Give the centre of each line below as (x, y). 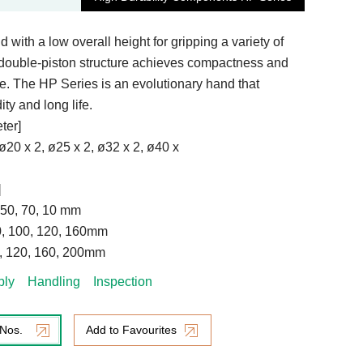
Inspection (123, 282)
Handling (54, 282)
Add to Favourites (131, 330)
